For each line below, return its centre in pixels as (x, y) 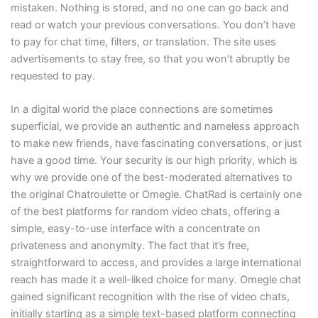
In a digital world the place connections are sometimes (142, 110)
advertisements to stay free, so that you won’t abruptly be (150, 59)
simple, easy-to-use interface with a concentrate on (135, 229)
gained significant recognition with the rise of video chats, (150, 297)
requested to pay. (53, 76)
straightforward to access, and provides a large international (155, 263)
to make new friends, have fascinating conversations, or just (156, 144)
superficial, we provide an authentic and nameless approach (155, 127)
